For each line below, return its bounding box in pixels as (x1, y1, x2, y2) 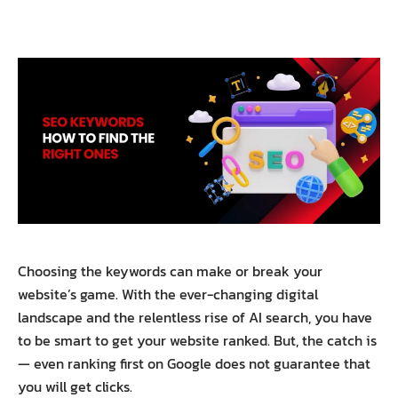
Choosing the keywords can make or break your (18, 259, 322, 282)
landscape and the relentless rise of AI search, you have (18, 306, 372, 328)
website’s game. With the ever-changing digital (18, 283, 318, 305)
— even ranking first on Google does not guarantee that (18, 352, 370, 374)
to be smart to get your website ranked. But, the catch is (18, 329, 377, 351)
